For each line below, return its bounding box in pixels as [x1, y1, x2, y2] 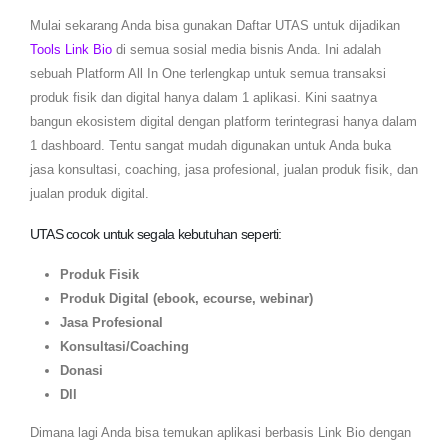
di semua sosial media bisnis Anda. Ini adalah [112, 41, 381, 57]
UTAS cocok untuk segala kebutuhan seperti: [30, 225, 282, 242]
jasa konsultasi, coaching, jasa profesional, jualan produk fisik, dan [30, 161, 418, 177]
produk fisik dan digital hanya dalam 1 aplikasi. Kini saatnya [30, 89, 377, 105]
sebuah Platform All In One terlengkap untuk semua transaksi [30, 65, 386, 81]
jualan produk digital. [30, 185, 149, 201]
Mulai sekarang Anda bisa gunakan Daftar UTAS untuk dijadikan [30, 17, 400, 33]
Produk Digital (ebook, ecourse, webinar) [59, 290, 313, 306]
